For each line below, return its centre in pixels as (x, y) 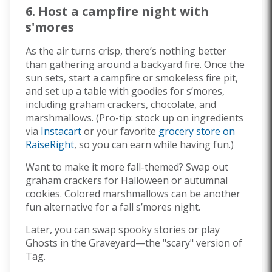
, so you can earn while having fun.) (154, 145)
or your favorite (120, 131)
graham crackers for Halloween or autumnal (127, 181)
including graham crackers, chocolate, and (121, 105)
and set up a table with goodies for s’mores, (125, 91)
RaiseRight (50, 145)
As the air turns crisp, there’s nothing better (126, 51)
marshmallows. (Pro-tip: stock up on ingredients (134, 118)
